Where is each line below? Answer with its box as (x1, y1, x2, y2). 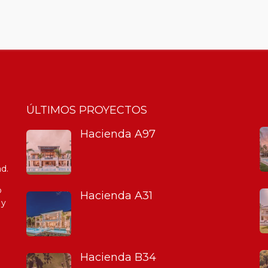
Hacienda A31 (80, 188, 153, 202)
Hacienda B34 (80, 250, 156, 264)
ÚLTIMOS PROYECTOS (26, 103, 147, 117)
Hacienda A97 (80, 127, 156, 141)
